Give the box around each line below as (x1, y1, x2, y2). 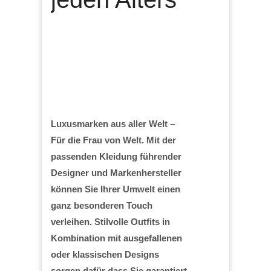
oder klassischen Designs (51, 249, 159, 260)
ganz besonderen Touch (51, 200, 152, 211)
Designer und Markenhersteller (51, 167, 181, 178)
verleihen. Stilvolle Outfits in (51, 216, 170, 227)
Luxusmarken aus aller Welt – (51, 118, 175, 129)
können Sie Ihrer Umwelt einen (51, 183, 180, 194)
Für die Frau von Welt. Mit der (51, 134, 176, 145)
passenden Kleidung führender (51, 151, 181, 162)
